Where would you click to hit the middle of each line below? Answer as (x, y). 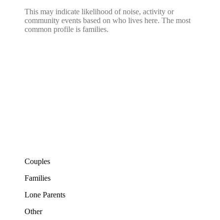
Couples (37, 161)
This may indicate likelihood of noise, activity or (99, 11)
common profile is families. (67, 29)
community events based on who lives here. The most (108, 20)
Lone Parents (45, 194)
